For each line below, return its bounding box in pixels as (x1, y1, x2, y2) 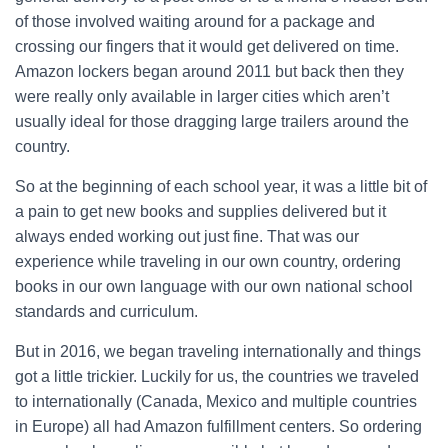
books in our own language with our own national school (15, 278, 413, 295)
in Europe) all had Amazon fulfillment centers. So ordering (15, 418, 422, 435)
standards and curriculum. (15, 303, 198, 320)
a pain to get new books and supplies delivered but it (15, 203, 386, 220)
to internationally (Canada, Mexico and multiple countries (15, 393, 417, 410)
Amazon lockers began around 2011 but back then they (15, 63, 404, 80)
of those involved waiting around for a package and (15, 13, 375, 30)
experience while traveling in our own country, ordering (15, 253, 401, 270)
